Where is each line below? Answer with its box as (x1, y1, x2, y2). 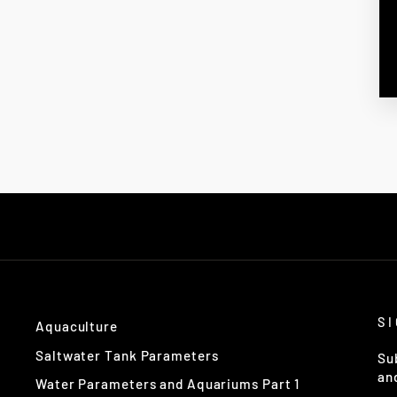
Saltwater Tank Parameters (35, 346, 219, 363)
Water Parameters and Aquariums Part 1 (35, 376, 300, 393)
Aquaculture (35, 317, 118, 334)
